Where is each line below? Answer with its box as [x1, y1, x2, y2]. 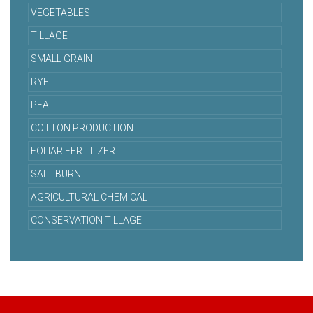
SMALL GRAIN [31, 53, 92, 65]
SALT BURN [31, 168, 81, 180]
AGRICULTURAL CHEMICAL [31, 191, 147, 203]
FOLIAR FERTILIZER [31, 145, 115, 157]
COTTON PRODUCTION [31, 122, 133, 134]
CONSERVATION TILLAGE [31, 214, 142, 226]
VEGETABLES [31, 7, 90, 19]
